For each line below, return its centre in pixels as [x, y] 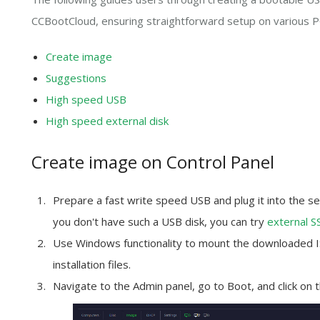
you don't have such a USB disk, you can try [160, 221]
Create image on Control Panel [153, 162]
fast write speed [146, 200]
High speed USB [86, 99]
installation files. [92, 264]
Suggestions [76, 78]
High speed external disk [107, 121]
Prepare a [79, 200]
